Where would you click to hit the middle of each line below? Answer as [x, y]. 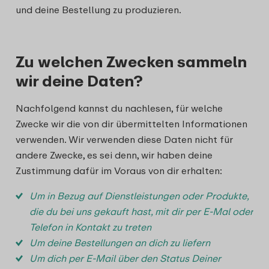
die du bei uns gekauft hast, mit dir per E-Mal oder [141, 211]
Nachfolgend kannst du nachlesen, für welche [119, 108]
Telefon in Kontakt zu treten [90, 227]
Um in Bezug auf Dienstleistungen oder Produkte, [139, 196]
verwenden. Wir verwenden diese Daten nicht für [124, 139]
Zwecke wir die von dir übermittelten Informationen [131, 124]
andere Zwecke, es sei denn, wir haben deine [114, 155]
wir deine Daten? [79, 81]
